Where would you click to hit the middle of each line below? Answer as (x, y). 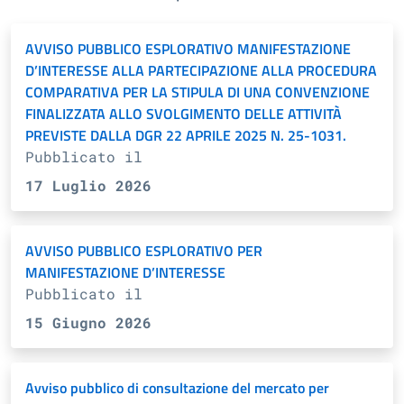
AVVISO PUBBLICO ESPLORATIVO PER (144, 251)
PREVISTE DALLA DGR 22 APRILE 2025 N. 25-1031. (186, 135)
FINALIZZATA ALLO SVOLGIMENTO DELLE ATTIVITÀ (184, 114)
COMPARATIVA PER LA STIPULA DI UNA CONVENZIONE (197, 92)
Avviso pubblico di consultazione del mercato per (177, 388)
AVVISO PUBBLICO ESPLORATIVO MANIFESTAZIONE (188, 49)
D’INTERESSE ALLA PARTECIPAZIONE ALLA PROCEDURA (201, 70)
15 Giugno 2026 (88, 322)
